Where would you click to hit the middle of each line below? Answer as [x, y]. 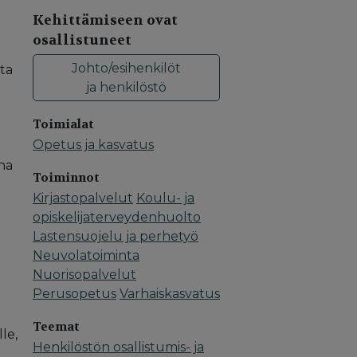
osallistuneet [82, 39]
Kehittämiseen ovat [105, 20]
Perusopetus [75, 294]
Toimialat [63, 125]
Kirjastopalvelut [83, 198]
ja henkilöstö [126, 87]
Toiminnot [66, 178]
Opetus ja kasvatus [93, 145]
